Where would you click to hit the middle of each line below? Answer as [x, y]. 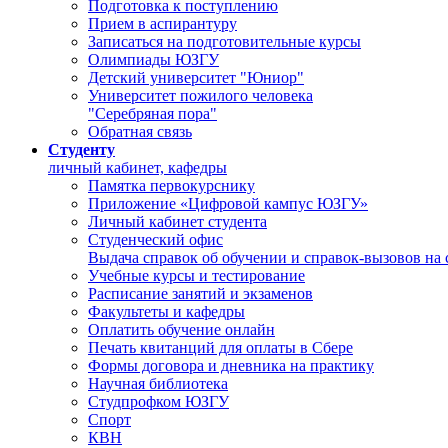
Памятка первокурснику [171, 185]
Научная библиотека [158, 383]
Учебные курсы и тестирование [196, 275]
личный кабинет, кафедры [137, 167]
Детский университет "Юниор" [196, 77]
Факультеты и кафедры [166, 311]
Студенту [81, 149]
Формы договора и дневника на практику [231, 365]
